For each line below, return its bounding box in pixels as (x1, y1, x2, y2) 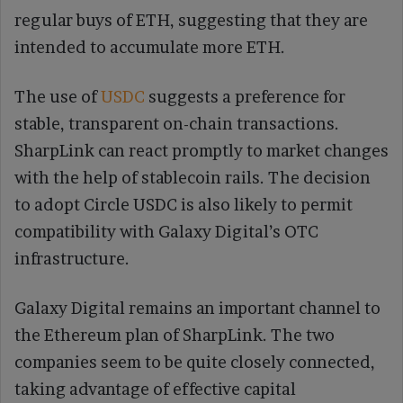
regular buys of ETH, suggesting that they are (14, 11, 368, 31)
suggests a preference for (145, 87, 345, 107)
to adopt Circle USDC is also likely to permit (14, 195, 353, 215)
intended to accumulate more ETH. (14, 38, 285, 58)
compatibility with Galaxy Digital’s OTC (14, 222, 318, 242)
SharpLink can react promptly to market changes (14, 141, 389, 161)
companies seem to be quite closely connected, (14, 353, 375, 372)
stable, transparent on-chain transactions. (14, 114, 339, 134)
